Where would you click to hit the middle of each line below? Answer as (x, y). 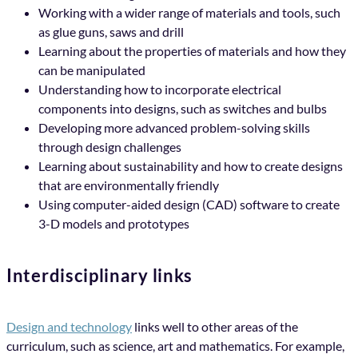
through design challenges (110, 147)
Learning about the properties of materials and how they (192, 51)
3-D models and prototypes (114, 224)
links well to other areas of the (215, 327)
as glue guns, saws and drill (111, 32)
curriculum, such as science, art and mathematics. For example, (175, 346)
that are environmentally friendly (129, 185)
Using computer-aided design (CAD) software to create (189, 205)
